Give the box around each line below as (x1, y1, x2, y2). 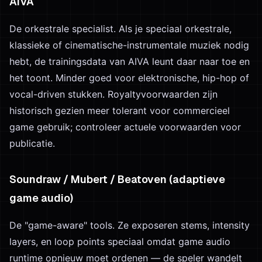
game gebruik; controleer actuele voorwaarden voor (9, 121, 241, 133)
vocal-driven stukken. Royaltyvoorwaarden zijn (9, 88, 218, 100)
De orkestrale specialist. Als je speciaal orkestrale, (9, 23, 232, 35)
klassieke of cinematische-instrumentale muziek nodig (9, 39, 249, 51)
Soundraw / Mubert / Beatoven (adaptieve (9, 173, 225, 186)
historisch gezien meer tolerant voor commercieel (9, 105, 230, 116)
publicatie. (9, 137, 55, 149)
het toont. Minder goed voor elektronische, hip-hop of (9, 72, 249, 84)
